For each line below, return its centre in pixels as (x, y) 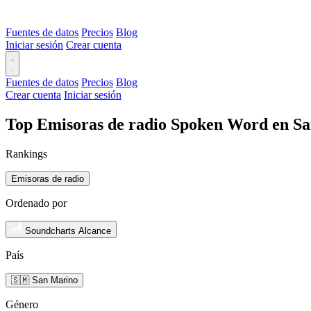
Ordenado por (36, 203)
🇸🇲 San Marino (44, 280)
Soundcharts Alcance (68, 230)
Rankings (26, 153)
